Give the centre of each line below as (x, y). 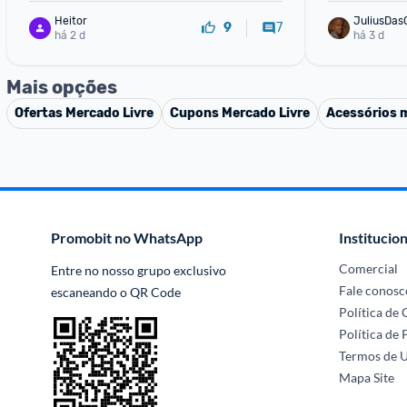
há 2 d (70, 35)
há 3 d (368, 35)
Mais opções (62, 87)
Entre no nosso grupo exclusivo (139, 270)
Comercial (369, 268)
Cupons (196, 113)
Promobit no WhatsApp (127, 238)
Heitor (71, 20)
